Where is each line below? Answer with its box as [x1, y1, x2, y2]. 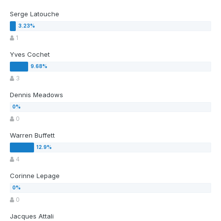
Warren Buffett [10, 131, 55, 140]
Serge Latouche [10, 10, 59, 18]
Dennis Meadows [10, 91, 63, 99]
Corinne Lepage [10, 172, 60, 180]
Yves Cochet [10, 50, 50, 59]
